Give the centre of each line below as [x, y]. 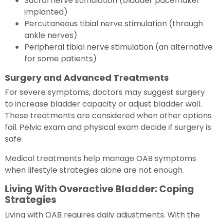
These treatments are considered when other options [108, 115]
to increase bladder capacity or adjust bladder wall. [103, 104]
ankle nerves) [51, 35]
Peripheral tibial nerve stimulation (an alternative [118, 47]
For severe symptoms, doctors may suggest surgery [105, 92]
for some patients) [61, 58]
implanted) [46, 12]
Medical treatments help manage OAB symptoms [100, 158]
